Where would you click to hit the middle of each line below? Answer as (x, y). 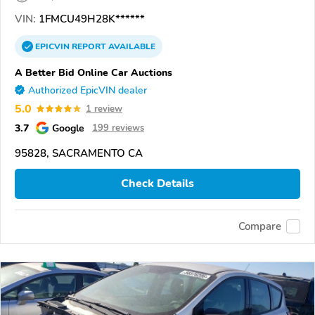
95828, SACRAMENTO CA (79, 153)
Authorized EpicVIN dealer (88, 90)
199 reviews (118, 128)
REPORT (89, 46)
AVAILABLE (131, 46)
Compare (260, 227)
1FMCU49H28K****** (90, 19)
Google (68, 128)
